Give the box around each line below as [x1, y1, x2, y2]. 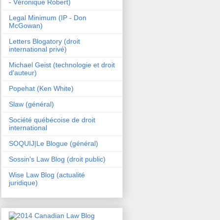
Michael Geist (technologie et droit [9, 60, 115, 69]
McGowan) [9, 21, 43, 29]
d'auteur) [9, 68, 37, 77]
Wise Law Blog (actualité [9, 170, 85, 179]
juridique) [9, 178, 38, 187]
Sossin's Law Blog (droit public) [9, 155, 106, 163]
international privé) [9, 45, 67, 53]
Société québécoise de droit [9, 115, 95, 124]
